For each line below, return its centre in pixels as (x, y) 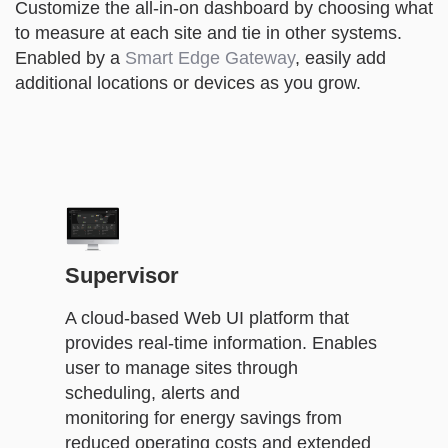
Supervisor (122, 275)
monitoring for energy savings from (203, 417)
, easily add (340, 57)
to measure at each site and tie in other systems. (208, 32)
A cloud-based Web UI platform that (207, 317)
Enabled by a (70, 57)
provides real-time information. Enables (221, 342)
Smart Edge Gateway (210, 57)
